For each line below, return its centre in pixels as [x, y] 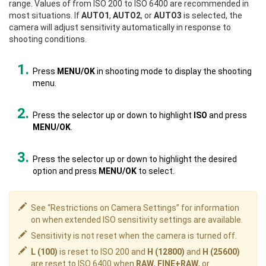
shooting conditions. [48, 39]
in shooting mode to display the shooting [173, 71]
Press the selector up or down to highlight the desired [135, 159]
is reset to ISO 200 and [102, 252]
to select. [156, 171]
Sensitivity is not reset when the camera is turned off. [134, 236]
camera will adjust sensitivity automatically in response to [120, 27]
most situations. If [45, 15]
